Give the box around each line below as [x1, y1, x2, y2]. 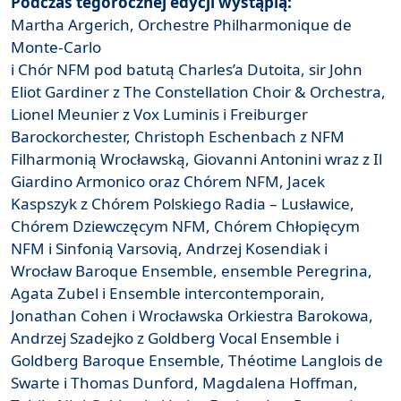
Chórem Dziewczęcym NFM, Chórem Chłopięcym [11, 215, 360, 236]
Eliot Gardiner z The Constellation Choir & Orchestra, [11, 81, 386, 102]
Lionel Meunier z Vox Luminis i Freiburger [11, 103, 308, 124]
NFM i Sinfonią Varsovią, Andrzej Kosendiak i [11, 237, 328, 259]
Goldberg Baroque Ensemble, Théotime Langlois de [11, 349, 383, 371]
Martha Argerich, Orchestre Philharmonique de [11, 13, 352, 35]
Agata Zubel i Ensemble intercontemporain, [11, 282, 325, 303]
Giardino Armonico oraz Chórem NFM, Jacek [11, 170, 325, 192]
